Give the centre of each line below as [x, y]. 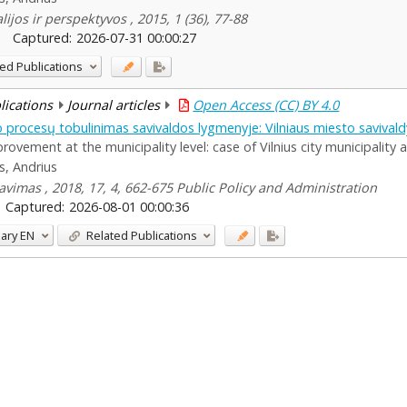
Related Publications [141, 235]
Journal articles [113, 105]
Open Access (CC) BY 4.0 [266, 105]
